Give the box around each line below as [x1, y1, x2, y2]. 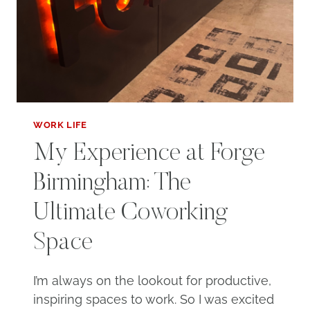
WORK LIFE [33, 119, 87, 130]
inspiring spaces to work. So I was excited [33, 292, 274, 307]
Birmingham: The [33, 172, 191, 197]
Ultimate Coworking [33, 201, 228, 227]
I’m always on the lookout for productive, [33, 273, 271, 289]
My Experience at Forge [33, 142, 265, 167]
